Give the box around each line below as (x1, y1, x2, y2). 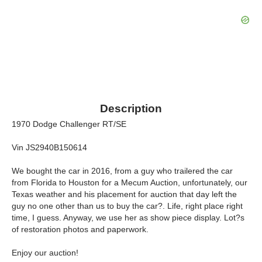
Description (100, 102, 162, 115)
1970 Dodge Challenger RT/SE (12, 119, 126, 129)
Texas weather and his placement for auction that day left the (12, 189, 237, 199)
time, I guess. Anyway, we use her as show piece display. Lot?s (12, 213, 244, 222)
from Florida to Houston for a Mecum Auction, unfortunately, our (12, 178, 247, 187)
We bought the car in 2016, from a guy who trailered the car (12, 166, 233, 175)
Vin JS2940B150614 (12, 143, 87, 152)
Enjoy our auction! (12, 248, 78, 257)
